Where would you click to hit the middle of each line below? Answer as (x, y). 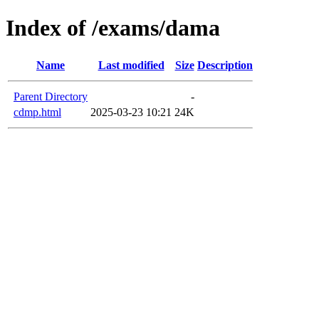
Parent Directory (51, 96)
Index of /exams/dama (113, 28)
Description (225, 65)
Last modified (131, 65)
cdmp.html (37, 112)
